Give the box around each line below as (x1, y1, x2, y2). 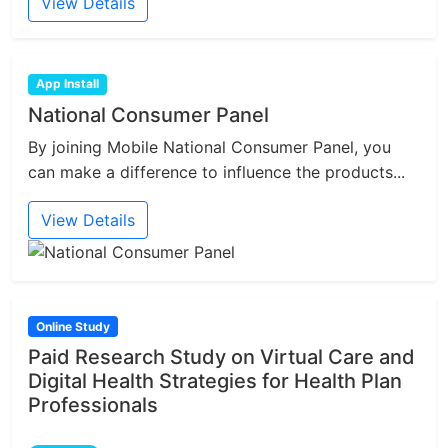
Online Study (35, 318, 110, 334)
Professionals (28, 392, 158, 417)
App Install (35, 76, 99, 92)
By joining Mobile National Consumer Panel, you (28, 136, 391, 157)
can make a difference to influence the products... (28, 161, 405, 182)
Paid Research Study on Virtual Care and (28, 344, 415, 369)
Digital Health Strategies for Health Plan (28, 368, 402, 393)
